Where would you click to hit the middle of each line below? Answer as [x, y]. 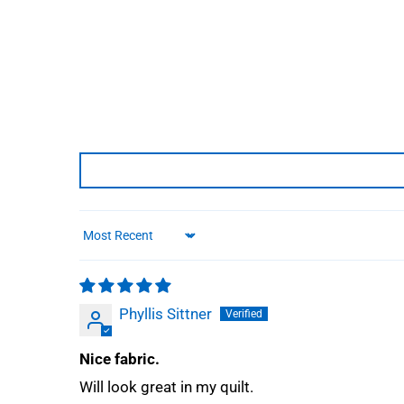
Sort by [103, 244]
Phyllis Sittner [165, 314]
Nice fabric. [119, 359]
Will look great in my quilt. [166, 387]
